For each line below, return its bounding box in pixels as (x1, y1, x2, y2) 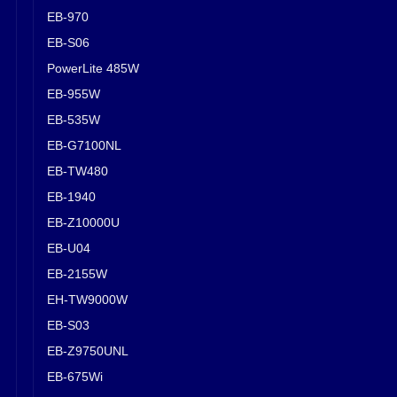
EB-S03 (47, 317, 90, 332)
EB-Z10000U (47, 214, 120, 230)
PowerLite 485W (47, 60, 139, 75)
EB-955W (47, 86, 100, 101)
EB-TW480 (47, 163, 108, 178)
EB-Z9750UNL (47, 343, 128, 358)
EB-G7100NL (47, 137, 121, 152)
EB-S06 (47, 35, 90, 50)
